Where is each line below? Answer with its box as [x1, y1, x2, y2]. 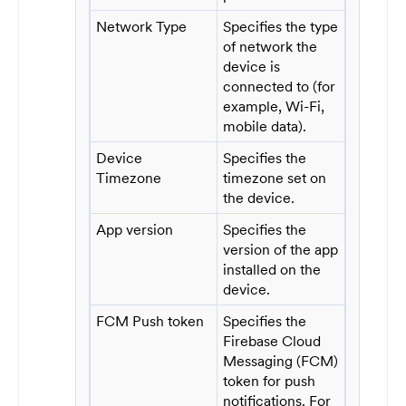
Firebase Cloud [223, 331, 322, 350]
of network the [223, 36, 318, 55]
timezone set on [223, 168, 327, 187]
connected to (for [223, 76, 336, 95]
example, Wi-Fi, [223, 96, 325, 115]
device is [223, 56, 281, 75]
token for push [223, 371, 316, 390]
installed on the [223, 259, 322, 278]
